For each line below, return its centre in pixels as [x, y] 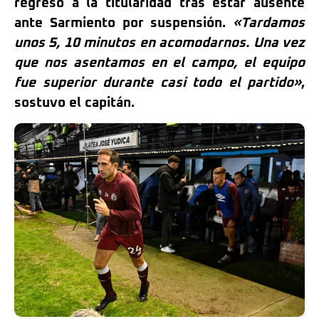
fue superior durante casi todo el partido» [158, 83]
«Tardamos [269, 23]
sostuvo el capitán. [74, 103]
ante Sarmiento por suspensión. [124, 23]
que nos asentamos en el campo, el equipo [159, 63]
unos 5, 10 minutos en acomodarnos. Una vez [159, 43]
